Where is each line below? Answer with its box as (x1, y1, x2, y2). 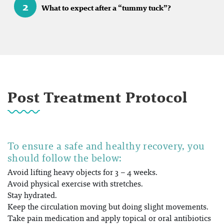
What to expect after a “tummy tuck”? (41, 2, 171, 13)
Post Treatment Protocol (7, 86, 188, 108)
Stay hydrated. (7, 189, 57, 201)
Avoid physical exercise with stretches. (7, 178, 143, 189)
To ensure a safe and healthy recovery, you (7, 139, 205, 153)
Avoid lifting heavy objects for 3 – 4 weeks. (7, 166, 157, 178)
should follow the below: (7, 151, 122, 165)
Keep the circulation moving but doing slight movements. (7, 201, 208, 212)
